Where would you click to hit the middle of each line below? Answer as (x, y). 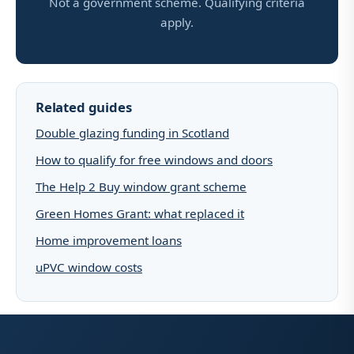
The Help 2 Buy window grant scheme (141, 186)
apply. (177, 22)
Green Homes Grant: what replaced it (140, 213)
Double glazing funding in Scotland (132, 132)
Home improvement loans (109, 241)
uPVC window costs (89, 267)
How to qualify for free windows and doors (154, 159)
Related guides (84, 107)
